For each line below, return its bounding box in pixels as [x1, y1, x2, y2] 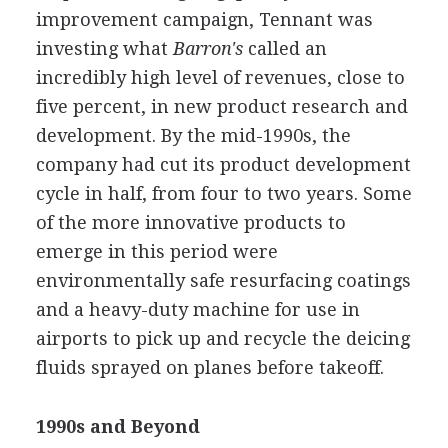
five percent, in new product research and [35, 95, 408, 117]
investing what [35, 37, 168, 59]
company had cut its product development [35, 153, 411, 175]
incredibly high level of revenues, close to [35, 66, 405, 88]
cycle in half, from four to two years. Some [35, 182, 412, 204]
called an [242, 37, 327, 59]
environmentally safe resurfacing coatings [35, 269, 411, 291]
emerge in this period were [35, 240, 278, 262]
